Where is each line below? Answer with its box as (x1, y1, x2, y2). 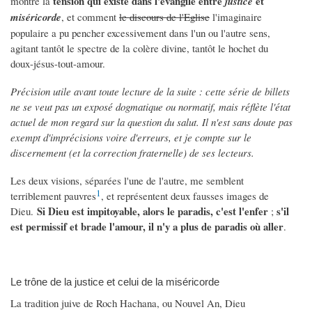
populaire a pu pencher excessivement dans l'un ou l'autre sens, (10, 26, 270, 40)
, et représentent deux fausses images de (101, 189, 269, 203)
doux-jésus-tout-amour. (10, 56, 109, 71)
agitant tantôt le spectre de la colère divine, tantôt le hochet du (10, 41, 268, 56)
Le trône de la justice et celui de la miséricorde (10, 276, 219, 288)
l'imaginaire (210, 10, 262, 24)
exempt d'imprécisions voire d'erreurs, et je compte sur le (10, 130, 251, 145)
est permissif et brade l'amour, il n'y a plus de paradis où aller (10, 219, 283, 235)
